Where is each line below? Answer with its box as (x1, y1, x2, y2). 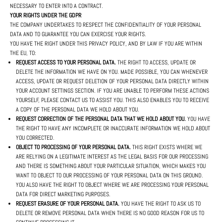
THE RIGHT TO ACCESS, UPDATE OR (116, 58, 196, 67)
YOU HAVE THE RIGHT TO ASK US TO (119, 200, 201, 208)
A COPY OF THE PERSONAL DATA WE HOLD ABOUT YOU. (16, 106, 139, 114)
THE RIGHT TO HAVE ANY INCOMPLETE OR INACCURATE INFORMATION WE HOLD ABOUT (16, 124, 210, 133)
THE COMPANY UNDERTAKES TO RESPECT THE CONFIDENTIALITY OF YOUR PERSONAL (10, 21, 201, 29)
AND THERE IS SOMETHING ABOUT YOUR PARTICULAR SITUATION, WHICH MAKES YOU (16, 162, 206, 170)
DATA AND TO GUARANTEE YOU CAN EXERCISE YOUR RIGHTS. (10, 30, 146, 39)
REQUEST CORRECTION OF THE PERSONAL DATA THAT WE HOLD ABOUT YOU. (16, 115, 186, 123)
